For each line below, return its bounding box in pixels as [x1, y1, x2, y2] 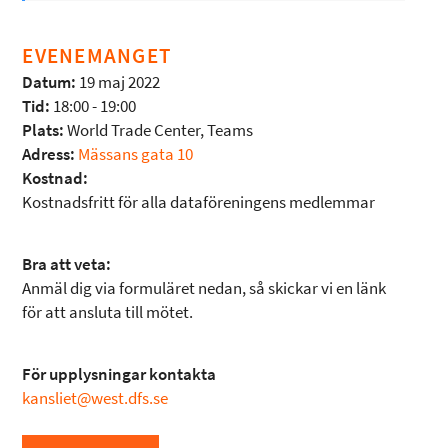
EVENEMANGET [22, 40, 172, 70]
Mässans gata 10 [78, 142, 194, 166]
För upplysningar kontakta [22, 362, 217, 386]
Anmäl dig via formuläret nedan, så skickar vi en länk [22, 276, 387, 300]
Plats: [22, 118, 65, 142]
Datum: [22, 70, 77, 94]
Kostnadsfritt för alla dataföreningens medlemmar [22, 190, 376, 214]
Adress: [22, 142, 76, 166]
